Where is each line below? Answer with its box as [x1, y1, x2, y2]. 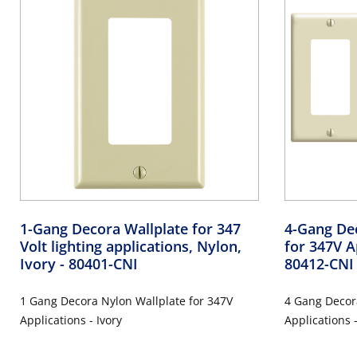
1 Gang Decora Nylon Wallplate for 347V [20, 292, 233, 308]
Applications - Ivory [20, 312, 122, 328]
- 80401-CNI [60, 253, 138, 273]
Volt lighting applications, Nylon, [20, 236, 241, 256]
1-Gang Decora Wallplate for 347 [20, 218, 241, 238]
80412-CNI [284, 253, 354, 273]
